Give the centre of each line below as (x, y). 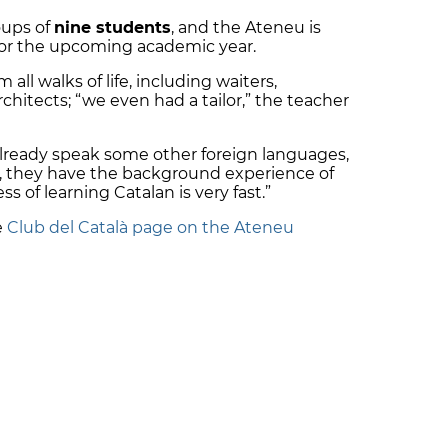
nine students (112, 28)
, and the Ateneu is (246, 28)
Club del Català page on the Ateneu (150, 228)
